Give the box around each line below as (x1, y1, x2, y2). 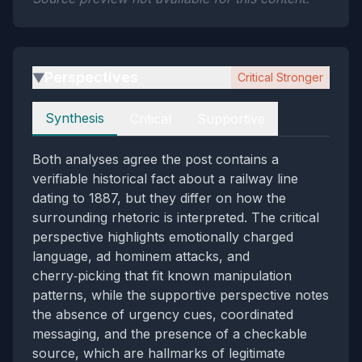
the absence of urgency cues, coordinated (32, 306, 293, 322)
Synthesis (45, 110, 104, 126)
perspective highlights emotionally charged (32, 229, 293, 245)
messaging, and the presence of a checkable (32, 326, 307, 342)
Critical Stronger (238, 70, 323, 84)
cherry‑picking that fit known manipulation (32, 267, 292, 284)
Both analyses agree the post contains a (32, 151, 279, 167)
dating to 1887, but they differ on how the (32, 190, 286, 206)
